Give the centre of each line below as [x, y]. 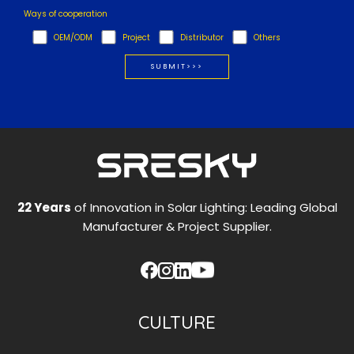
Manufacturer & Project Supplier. [177, 226]
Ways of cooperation [66, 13]
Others [267, 37]
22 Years [44, 207]
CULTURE [177, 322]
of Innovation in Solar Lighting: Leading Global [204, 207]
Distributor [202, 37]
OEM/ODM [73, 37]
